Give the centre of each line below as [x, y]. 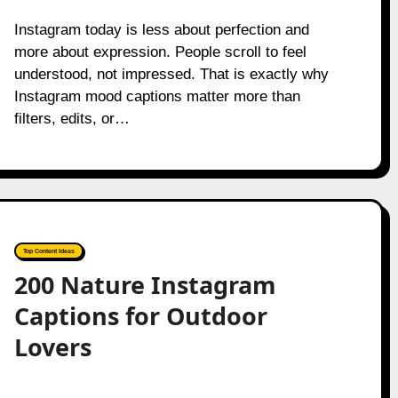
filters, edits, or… [72, 119]
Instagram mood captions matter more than [157, 96]
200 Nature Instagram [145, 285]
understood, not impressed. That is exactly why [171, 74]
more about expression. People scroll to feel [160, 52]
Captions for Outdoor [140, 316]
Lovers [52, 347]
